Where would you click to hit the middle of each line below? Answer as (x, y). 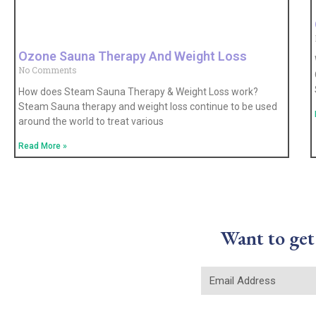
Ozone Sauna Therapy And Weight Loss (133, 56)
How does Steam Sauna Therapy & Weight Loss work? (138, 91)
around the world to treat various (91, 121)
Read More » (43, 146)
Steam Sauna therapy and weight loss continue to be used (148, 106)
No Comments (48, 69)
